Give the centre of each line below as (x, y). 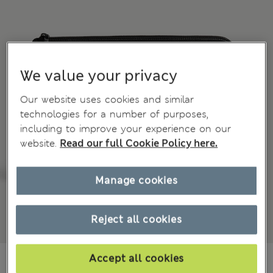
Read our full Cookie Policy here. (139, 143)
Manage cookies (136, 180)
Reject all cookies (136, 219)
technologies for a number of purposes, (115, 114)
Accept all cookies (136, 258)
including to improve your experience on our (126, 129)
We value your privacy (99, 76)
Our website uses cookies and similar (107, 99)
